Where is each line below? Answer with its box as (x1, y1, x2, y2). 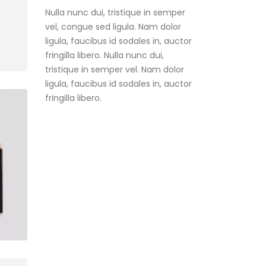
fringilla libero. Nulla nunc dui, (45, 36, 164, 49)
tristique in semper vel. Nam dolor (45, 50, 184, 63)
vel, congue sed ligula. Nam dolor (45, 8, 181, 20)
